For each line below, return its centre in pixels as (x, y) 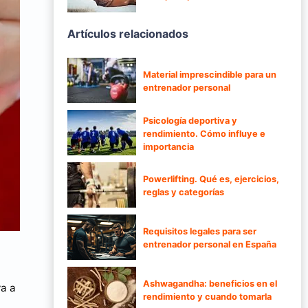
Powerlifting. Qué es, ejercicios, (211, 179)
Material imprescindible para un (210, 75)
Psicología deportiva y (190, 120)
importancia (168, 146)
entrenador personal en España (210, 245)
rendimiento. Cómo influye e (204, 133)
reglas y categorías (184, 192)
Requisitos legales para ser (200, 232)
